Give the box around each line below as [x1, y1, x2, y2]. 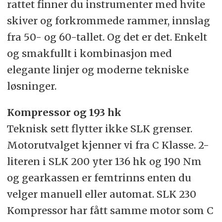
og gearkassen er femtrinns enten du [6, 171, 191, 184]
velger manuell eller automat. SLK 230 [6, 188, 196, 201]
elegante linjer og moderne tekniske [6, 63, 189, 76]
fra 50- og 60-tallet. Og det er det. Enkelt [6, 31, 207, 44]
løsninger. [6, 80, 56, 93]
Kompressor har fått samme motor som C [6, 204, 214, 217]
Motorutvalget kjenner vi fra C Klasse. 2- [6, 139, 209, 152]
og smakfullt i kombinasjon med [6, 47, 172, 60]
